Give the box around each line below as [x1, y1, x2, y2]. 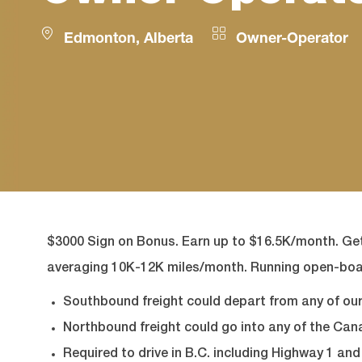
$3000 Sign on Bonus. [47, 237, 179, 250]
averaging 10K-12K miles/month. [47, 263, 250, 276]
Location [40, 31, 101, 46]
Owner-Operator [232, 32, 348, 47]
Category [213, 31, 275, 46]
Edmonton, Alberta [60, 32, 193, 47]
